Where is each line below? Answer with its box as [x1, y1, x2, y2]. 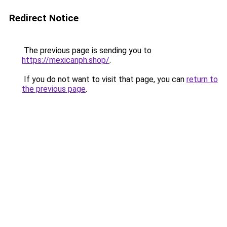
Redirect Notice [9, 12, 79, 24]
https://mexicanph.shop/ [22, 55, 109, 65]
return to [186, 74, 218, 84]
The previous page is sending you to [22, 46, 152, 55]
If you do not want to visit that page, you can [22, 74, 186, 84]
